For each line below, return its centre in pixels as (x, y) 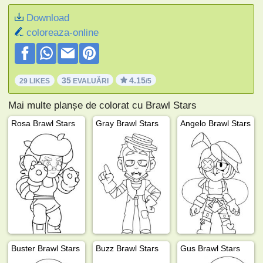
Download (48, 18)
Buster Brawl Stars (46, 248)
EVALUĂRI (90, 81)
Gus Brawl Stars (210, 248)
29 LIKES (35, 81)
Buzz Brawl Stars (127, 248)
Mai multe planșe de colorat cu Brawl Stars (103, 105)
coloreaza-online (63, 32)
